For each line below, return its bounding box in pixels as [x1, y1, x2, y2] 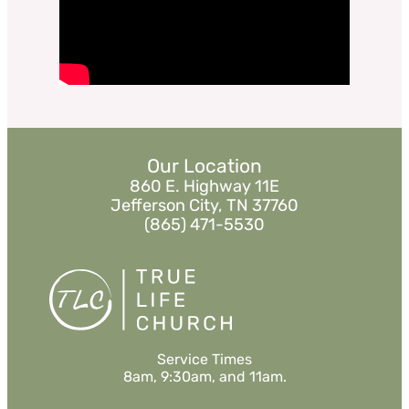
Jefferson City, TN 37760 [110, 195, 299, 216]
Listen [184, 6, 215, 20]
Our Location [147, 154, 262, 178]
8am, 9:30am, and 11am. [122, 368, 287, 386]
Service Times [157, 351, 252, 369]
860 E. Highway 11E [130, 176, 279, 197]
